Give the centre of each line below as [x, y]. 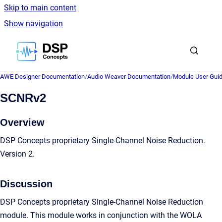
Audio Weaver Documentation [129, 77]
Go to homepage [97, 45]
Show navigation [33, 24]
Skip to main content [40, 8]
